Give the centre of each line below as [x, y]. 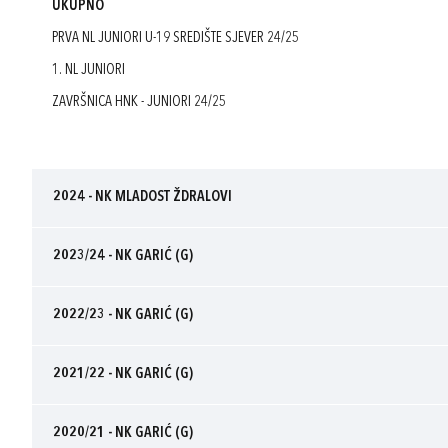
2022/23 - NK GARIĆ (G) [123, 315]
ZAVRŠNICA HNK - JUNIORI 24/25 [139, 102]
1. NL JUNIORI [88, 70]
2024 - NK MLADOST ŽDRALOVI [142, 197]
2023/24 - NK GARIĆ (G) [123, 256]
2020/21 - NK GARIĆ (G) [123, 433]
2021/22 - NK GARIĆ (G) [123, 374]
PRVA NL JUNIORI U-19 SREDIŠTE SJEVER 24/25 [175, 38]
